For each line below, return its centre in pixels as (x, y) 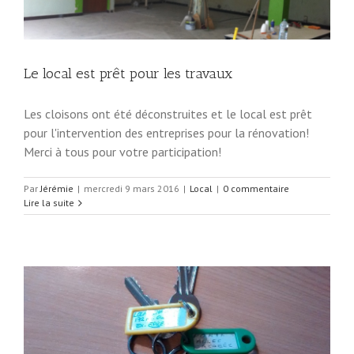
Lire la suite (49, 203)
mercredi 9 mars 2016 (132, 189)
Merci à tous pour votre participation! (122, 152)
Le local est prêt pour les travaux (128, 74)
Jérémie (57, 189)
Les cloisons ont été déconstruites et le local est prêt (168, 114)
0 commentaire (256, 189)
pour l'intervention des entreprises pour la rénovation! (166, 133)
